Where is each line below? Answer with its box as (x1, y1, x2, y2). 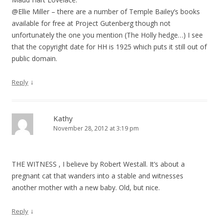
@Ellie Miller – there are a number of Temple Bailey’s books (12, 7, 200, 16)
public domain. (12, 54, 57, 63)
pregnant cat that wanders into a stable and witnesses (12, 171, 183, 180)
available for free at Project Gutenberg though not (12, 19, 171, 28)
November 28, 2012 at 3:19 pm (53, 124, 139, 132)
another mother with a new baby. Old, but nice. (12, 183, 160, 192)
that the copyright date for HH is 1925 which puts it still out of (12, 42, 207, 51)
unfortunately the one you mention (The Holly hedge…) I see (12, 30, 203, 40)
